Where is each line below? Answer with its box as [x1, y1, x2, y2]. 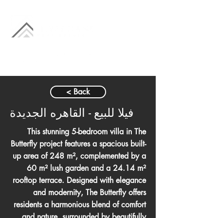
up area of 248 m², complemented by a [13, 151, 146, 161]
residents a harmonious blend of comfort [14, 200, 146, 210]
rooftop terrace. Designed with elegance [13, 175, 146, 185]
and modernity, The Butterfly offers [33, 187, 146, 198]
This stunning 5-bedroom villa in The [27, 127, 146, 137]
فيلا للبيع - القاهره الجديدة [10, 105, 133, 120]
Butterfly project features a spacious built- [11, 139, 146, 149]
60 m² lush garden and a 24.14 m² [27, 163, 146, 173]
